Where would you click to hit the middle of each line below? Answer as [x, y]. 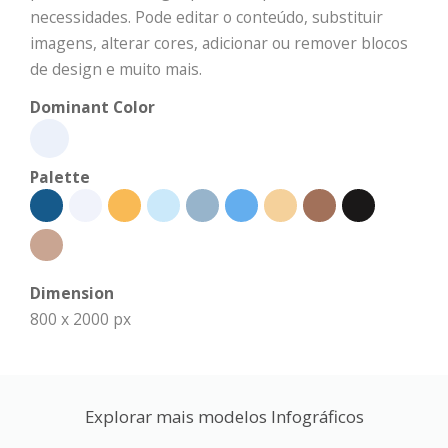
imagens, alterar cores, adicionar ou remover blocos [219, 43]
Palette [60, 177]
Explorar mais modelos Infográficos [224, 416]
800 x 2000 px [80, 319]
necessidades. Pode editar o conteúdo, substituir [206, 17]
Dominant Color [92, 107]
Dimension [72, 293]
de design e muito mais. [116, 69]
